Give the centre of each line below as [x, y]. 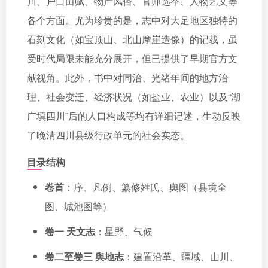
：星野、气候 [124, 231]
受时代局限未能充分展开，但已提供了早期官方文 [132, 58]
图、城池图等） [78, 206]
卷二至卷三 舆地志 [84, 256]
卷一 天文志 [70, 231]
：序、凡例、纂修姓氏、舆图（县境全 [145, 187]
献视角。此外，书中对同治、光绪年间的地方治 [127, 77]
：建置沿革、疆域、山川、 [181, 256]
